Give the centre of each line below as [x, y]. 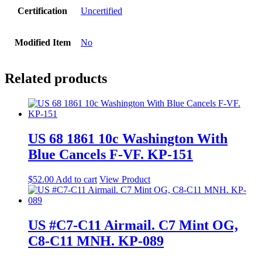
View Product [125, 180]
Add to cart [76, 180]
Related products [56, 79]
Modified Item [42, 43]
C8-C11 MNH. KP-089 [96, 241]
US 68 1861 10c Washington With [128, 139]
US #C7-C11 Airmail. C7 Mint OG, [133, 225]
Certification [42, 11]
